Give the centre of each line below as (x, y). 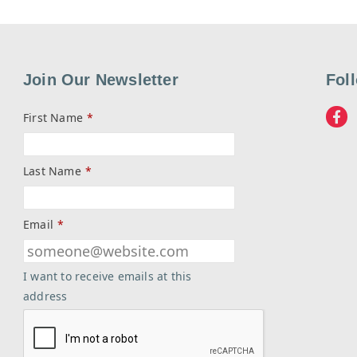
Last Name (52, 171)
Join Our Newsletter (100, 79)
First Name (53, 117)
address (45, 296)
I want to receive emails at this (107, 276)
